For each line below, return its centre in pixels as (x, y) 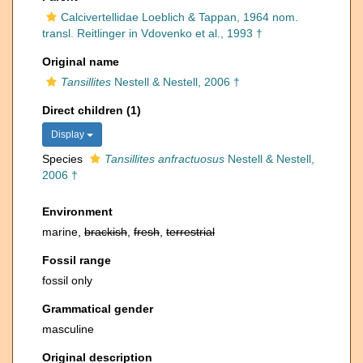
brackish (106, 232)
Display (69, 135)
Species (64, 159)
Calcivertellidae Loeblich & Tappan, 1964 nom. (179, 17)
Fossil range (77, 260)
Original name (81, 62)
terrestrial (190, 232)
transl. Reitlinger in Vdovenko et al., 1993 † (152, 33)
